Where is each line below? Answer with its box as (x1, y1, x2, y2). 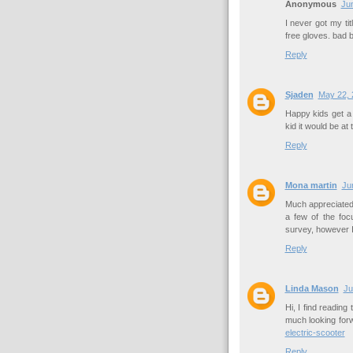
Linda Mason (284, 284, 339, 294)
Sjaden (284, 90, 314, 100)
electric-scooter (284, 328, 345, 338)
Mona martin (284, 180, 337, 191)
